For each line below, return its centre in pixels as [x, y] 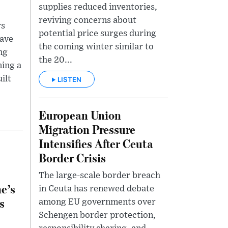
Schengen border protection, [97, 216]
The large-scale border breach [99, 176]
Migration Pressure [87, 129]
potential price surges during [97, 34]
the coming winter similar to [96, 47]
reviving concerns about [88, 21]
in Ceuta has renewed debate [96, 189]
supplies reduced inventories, [98, 7]
